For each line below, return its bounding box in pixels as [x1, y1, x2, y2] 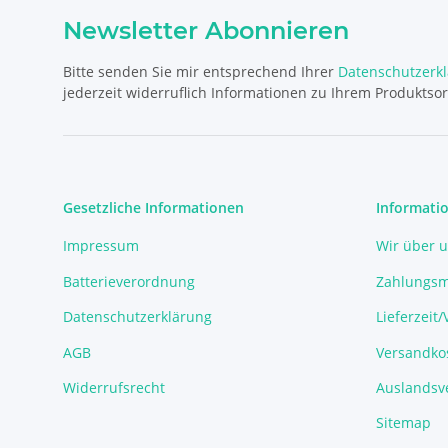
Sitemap [375, 413, 431, 433]
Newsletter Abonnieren [63, 16, 349, 46]
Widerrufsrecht [63, 377, 165, 397]
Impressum [63, 236, 139, 256]
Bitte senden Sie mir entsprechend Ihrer [63, 62, 338, 82]
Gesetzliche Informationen [63, 198, 244, 218]
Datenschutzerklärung [63, 307, 212, 327]
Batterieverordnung [63, 271, 195, 291]
